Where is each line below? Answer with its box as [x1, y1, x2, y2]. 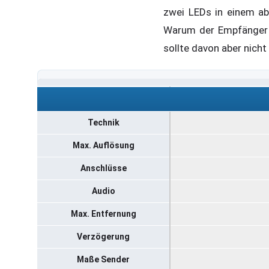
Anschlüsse [80, 163, 127, 173]
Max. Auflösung [72, 140, 134, 150]
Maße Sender [77, 254, 130, 264]
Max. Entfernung [70, 208, 136, 219]
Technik [87, 117, 119, 127]
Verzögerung [77, 231, 130, 241]
